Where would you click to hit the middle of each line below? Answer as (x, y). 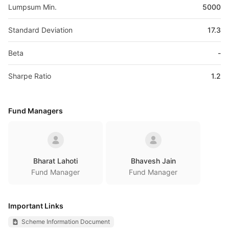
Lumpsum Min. (32, 7)
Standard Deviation (40, 30)
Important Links (36, 206)
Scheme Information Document (66, 222)
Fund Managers (36, 111)
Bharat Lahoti (55, 161)
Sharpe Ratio (30, 76)
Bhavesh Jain (153, 161)
